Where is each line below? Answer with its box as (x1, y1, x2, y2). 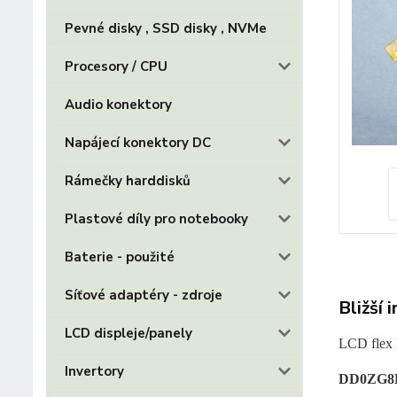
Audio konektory (65, 96, 172, 113)
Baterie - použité (65, 248, 175, 266)
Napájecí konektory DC (65, 134, 211, 152)
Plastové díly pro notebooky (65, 210, 248, 228)
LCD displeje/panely (65, 324, 192, 342)
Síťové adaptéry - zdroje (65, 286, 222, 304)
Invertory (65, 362, 124, 380)
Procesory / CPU (65, 58, 167, 75)
